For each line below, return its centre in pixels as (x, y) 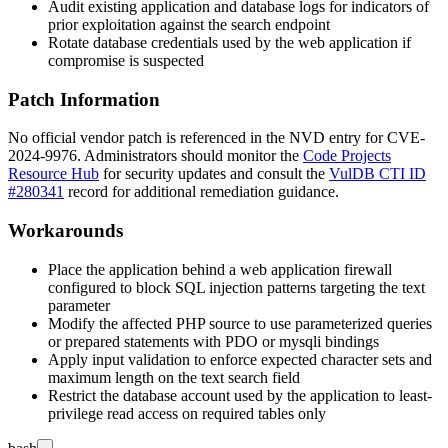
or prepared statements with (136, 341)
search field (262, 377)
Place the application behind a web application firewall (220, 269)
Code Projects (347, 156)
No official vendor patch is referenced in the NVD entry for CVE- (216, 138)
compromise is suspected (126, 60)
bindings (350, 341)
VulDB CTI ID (377, 174)
